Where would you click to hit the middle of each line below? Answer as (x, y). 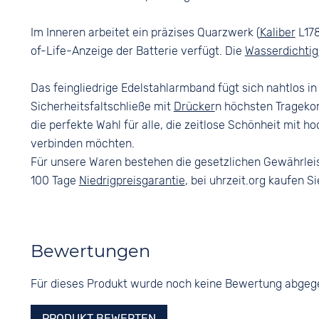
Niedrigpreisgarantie (132, 181)
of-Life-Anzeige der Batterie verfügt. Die (137, 51)
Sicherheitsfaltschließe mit (102, 106)
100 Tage (54, 181)
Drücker (194, 106)
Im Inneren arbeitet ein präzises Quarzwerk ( (145, 32)
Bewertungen (90, 251)
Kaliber (277, 32)
